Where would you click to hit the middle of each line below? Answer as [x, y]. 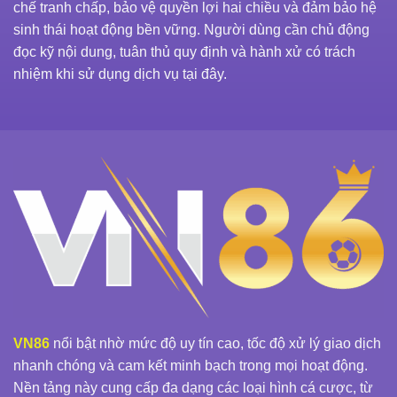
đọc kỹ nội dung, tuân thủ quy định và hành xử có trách [184, 51]
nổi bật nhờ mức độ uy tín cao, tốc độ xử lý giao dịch [215, 344]
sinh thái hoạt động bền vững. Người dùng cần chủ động [191, 29]
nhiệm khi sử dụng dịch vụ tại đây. [120, 74]
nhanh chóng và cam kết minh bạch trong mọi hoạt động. [191, 366]
